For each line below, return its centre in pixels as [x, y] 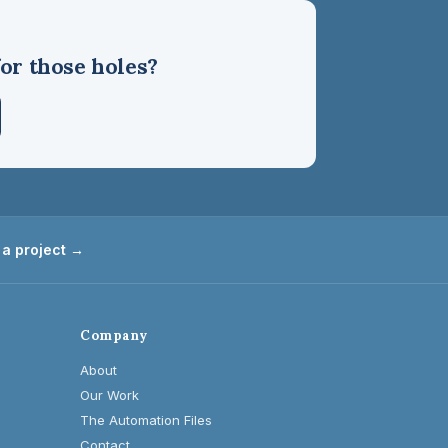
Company [114, 335]
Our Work [110, 395]
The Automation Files [146, 420]
